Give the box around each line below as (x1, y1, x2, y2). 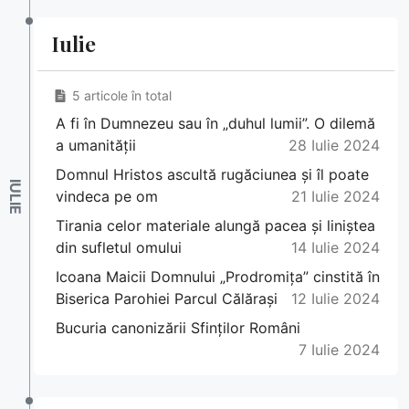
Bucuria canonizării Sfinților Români (56, 319, 300, 338)
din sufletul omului (56, 238, 182, 257)
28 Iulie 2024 (288, 136, 380, 155)
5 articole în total (71, 88, 172, 104)
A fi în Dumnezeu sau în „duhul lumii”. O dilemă (56, 114, 375, 133)
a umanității (56, 136, 136, 155)
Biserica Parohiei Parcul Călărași (56, 289, 278, 309)
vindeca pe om (56, 187, 158, 206)
